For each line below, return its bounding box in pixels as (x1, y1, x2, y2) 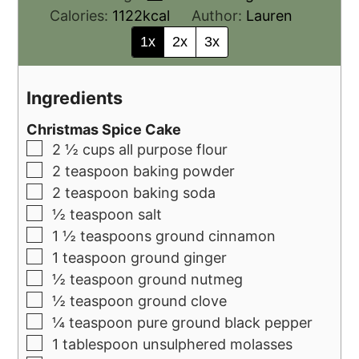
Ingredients (26, 87, 123, 108)
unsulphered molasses (143, 336, 293, 353)
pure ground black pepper (137, 314, 313, 332)
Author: (191, 7, 246, 24)
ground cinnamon (155, 228, 276, 245)
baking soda (133, 184, 216, 202)
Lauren (245, 7, 292, 24)
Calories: (49, 7, 112, 24)
